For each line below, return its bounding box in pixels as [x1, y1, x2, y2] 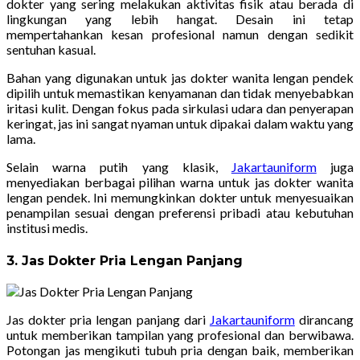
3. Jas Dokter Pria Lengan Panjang [6, 252, 243, 268]
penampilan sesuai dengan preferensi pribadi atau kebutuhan [6, 204, 354, 220]
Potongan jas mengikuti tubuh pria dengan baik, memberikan [6, 342, 354, 358]
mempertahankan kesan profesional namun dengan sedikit [6, 26, 354, 42]
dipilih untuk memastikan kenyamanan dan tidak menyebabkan [6, 84, 354, 100]
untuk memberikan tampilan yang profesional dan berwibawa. [6, 327, 354, 343]
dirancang [294, 312, 354, 328]
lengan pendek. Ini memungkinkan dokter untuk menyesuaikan [6, 189, 354, 205]
